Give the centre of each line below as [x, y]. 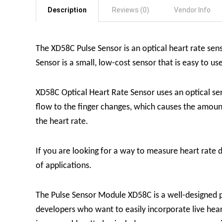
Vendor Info [192, 10]
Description [67, 10]
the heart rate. [62, 121]
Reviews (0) [131, 10]
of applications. [64, 166]
